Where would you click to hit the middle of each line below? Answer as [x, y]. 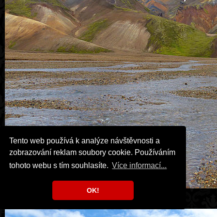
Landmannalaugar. [108, 198]
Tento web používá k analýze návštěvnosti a [85, 140]
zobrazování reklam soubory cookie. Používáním [93, 152]
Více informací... [139, 166]
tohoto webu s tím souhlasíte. [60, 166]
